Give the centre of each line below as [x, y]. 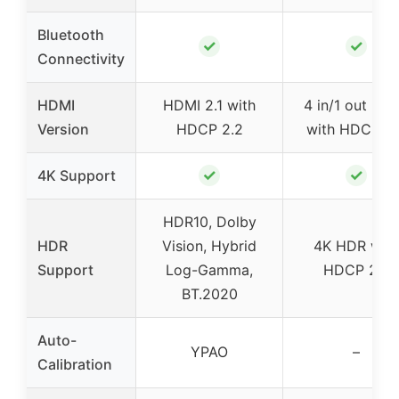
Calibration [75, 364]
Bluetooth [71, 34]
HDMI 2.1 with [209, 105]
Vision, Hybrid [209, 245]
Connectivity [81, 58]
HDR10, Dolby [209, 221]
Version [63, 129]
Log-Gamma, [209, 269]
